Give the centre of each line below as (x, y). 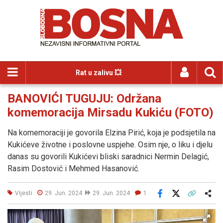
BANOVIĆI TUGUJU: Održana (84, 99)
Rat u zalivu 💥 (98, 73)
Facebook (174, 200)
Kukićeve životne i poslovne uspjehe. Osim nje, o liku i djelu (110, 145)
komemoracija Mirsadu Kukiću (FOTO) (111, 112)
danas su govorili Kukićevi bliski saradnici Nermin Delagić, (108, 157)
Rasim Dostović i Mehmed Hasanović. (73, 168)
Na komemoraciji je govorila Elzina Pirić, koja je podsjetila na (111, 133)
